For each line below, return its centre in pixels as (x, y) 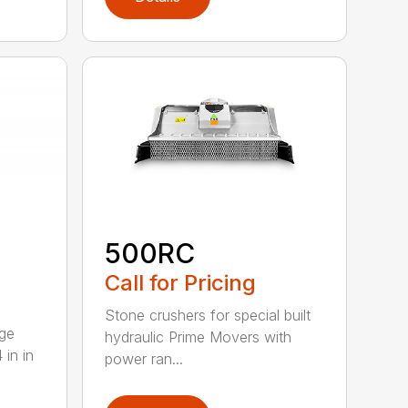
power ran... (144, 359)
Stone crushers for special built (208, 316)
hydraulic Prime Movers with (199, 337)
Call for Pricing (181, 283)
